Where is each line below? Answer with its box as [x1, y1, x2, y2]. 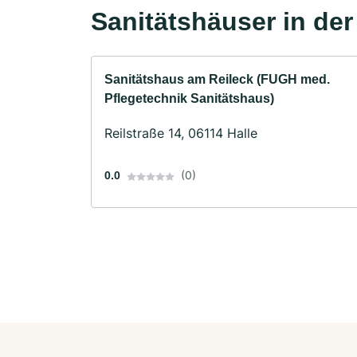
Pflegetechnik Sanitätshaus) [104, 92, 274, 106]
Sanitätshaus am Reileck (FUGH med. [104, 73, 330, 87]
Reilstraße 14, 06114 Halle [104, 125, 257, 142]
